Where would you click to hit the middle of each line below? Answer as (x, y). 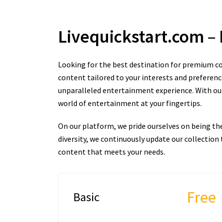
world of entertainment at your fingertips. (130, 103)
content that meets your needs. (111, 152)
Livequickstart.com (133, 36)
